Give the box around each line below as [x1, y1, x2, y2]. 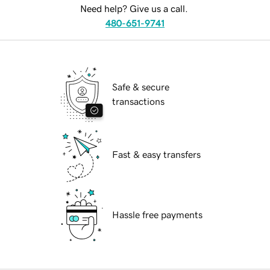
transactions [112, 96, 165, 107]
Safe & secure [112, 82, 169, 92]
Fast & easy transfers [112, 149, 201, 160]
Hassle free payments [112, 210, 202, 220]
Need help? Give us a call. [80, 4, 188, 14]
